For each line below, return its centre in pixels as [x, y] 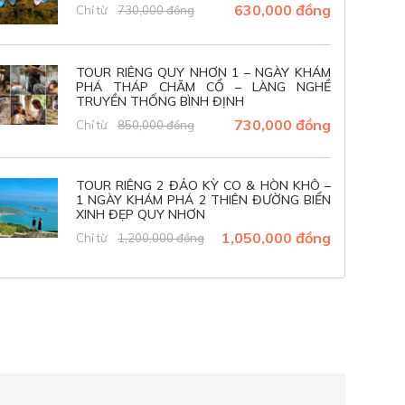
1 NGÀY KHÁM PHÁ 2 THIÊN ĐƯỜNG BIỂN [203, 200]
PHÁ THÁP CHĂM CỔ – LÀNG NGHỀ [203, 87]
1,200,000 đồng [161, 238]
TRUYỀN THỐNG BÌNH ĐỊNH [160, 102]
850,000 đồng [156, 125]
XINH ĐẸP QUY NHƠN [141, 215]
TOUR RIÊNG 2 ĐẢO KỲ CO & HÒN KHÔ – [203, 186]
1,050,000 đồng [276, 238]
